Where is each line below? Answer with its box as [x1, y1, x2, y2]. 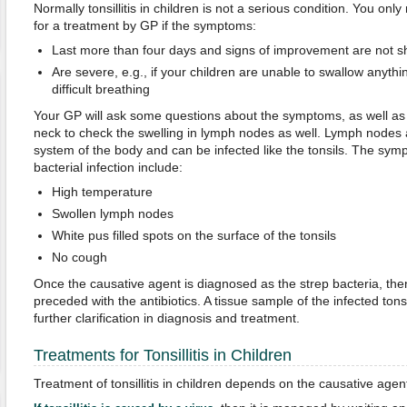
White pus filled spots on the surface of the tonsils [51, 228, 336, 243]
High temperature [51, 184, 153, 199]
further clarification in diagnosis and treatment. [33, 311, 300, 325]
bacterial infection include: [33, 160, 183, 174]
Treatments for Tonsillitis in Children [33, 346, 292, 364]
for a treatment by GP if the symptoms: [33, 18, 256, 33]
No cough [51, 250, 107, 264]
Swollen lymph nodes [51, 206, 174, 221]
